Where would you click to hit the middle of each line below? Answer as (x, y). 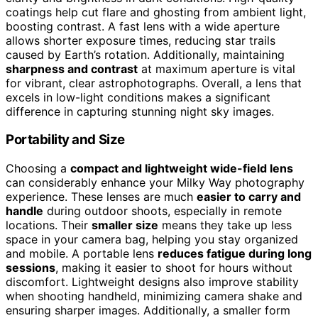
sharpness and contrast (72, 68)
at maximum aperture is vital (216, 68)
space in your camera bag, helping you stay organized (152, 240)
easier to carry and (249, 197)
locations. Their (49, 225)
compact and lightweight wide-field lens (182, 169)
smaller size (125, 225)
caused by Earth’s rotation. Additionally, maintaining (145, 54)
